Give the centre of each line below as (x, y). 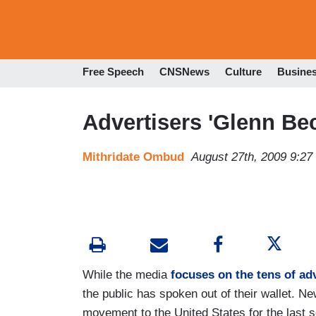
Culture (243, 72)
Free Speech (113, 72)
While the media (127, 274)
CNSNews (184, 72)
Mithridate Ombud (133, 157)
